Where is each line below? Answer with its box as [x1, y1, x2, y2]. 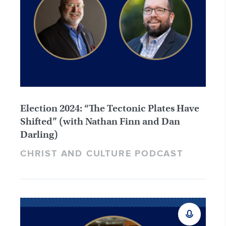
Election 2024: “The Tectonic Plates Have [20, 102, 199, 114]
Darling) [20, 128, 58, 140]
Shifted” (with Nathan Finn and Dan [20, 115, 180, 127]
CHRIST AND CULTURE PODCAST [20, 148, 183, 159]
